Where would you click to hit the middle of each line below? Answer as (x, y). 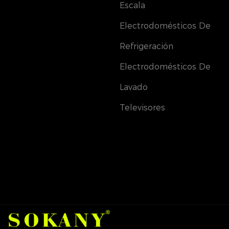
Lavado (134, 87)
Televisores (142, 107)
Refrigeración (146, 46)
